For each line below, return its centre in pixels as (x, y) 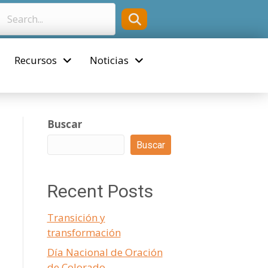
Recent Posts (100, 191)
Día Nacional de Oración (105, 252)
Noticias (109, 60)
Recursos (36, 60)
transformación (84, 232)
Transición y (76, 217)
